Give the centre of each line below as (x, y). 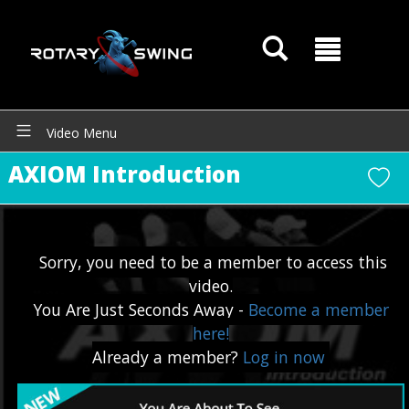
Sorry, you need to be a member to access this (214, 262)
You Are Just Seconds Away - (141, 309)
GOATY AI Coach (106, 372)
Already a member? (168, 357)
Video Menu (80, 133)
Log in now (284, 357)
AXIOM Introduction (124, 174)
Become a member (318, 309)
